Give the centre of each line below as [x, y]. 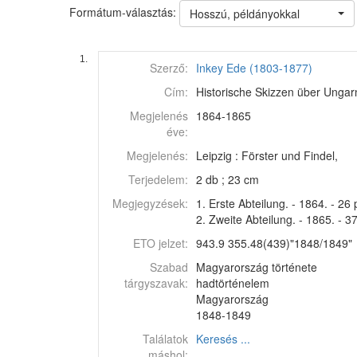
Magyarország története [257, 267]
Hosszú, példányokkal [245, 14]
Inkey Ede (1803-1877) [254, 68]
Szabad [169, 267]
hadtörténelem [233, 283]
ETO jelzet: [161, 243]
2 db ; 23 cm [228, 179]
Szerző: [169, 68]
